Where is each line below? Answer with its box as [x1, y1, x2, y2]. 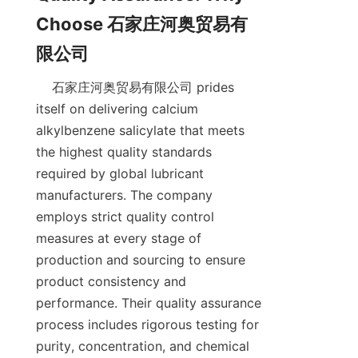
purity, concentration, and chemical [36, 338, 249, 355]
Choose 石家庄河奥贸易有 [36, 14, 248, 35]
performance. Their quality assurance [36, 295, 261, 312]
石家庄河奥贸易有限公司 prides [36, 79, 52, 96]
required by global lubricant [36, 165, 204, 182]
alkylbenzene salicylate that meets [36, 122, 245, 139]
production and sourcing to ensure [36, 252, 245, 268]
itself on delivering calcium [36, 101, 198, 117]
